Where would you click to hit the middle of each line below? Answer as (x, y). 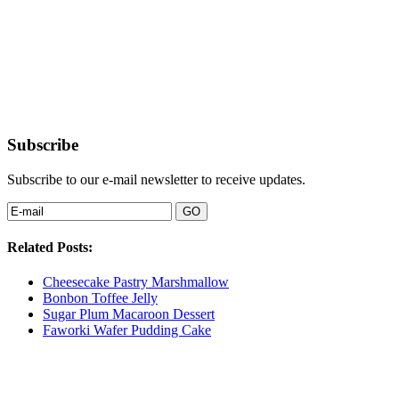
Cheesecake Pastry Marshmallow (136, 282)
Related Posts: (50, 248)
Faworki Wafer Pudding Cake (127, 330)
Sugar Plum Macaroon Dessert (129, 314)
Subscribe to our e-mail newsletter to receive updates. (156, 179)
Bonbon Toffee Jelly (100, 298)
